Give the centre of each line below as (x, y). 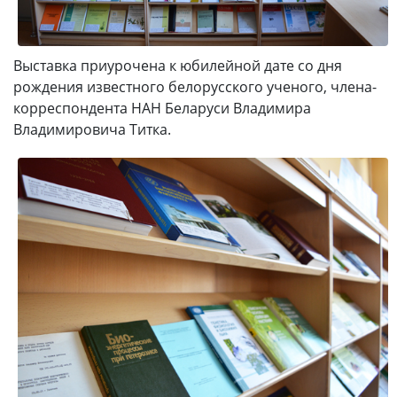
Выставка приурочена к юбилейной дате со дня (178, 66)
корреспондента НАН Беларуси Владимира (162, 109)
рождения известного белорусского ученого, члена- (195, 87)
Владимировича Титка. (92, 130)
